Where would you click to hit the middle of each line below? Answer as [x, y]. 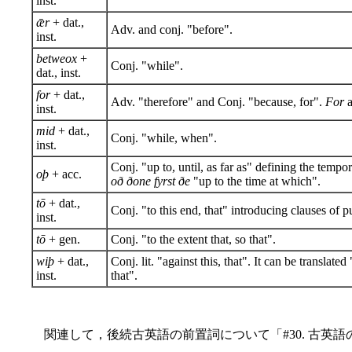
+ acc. [65, 174]
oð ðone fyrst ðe [150, 181]
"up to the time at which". [255, 181]
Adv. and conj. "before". [172, 29]
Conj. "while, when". [164, 137]
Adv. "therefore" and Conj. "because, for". [218, 101]
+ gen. [63, 239]
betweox [57, 58]
